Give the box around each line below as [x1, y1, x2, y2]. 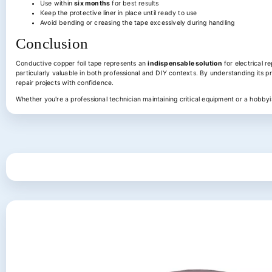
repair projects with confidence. [16, 79, 114, 87]
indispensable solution [148, 59, 222, 67]
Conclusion [16, 35, 88, 52]
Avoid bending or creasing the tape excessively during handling [40, 19, 235, 27]
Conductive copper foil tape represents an [16, 59, 148, 67]
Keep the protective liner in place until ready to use [40, 9, 197, 17]
